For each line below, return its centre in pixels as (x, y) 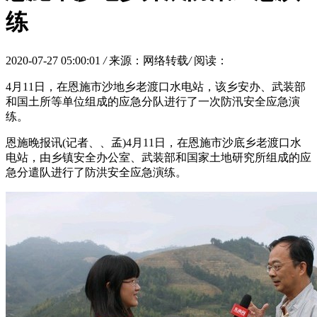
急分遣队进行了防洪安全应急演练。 (96, 172)
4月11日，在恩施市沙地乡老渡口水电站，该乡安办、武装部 (156, 86)
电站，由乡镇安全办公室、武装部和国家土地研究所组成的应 (158, 157)
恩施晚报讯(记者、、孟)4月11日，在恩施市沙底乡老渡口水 (154, 142)
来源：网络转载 (149, 60)
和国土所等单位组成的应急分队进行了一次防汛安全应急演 (153, 101)
